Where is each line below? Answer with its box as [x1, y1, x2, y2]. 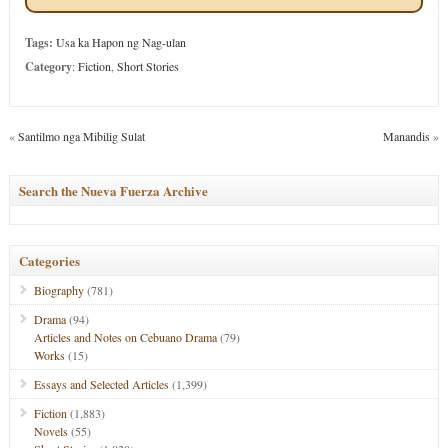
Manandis [383, 128, 431, 144]
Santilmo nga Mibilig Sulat [17, 128, 145, 144]
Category [24, 58, 72, 75]
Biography [33, 282, 84, 298]
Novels [33, 423, 68, 439]
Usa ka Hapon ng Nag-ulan [55, 34, 186, 50]
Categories [18, 251, 80, 270]
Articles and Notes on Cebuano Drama [33, 329, 217, 345]
